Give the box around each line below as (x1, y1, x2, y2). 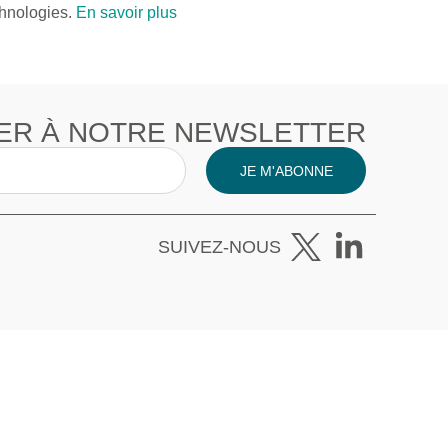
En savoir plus (76, 4, 177, 21)
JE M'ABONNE (239, 162, 333, 179)
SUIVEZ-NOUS (158, 237, 281, 258)
